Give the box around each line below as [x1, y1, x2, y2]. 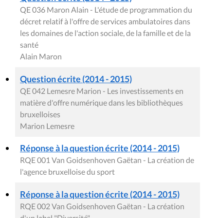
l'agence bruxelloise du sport [20, 167, 115, 177]
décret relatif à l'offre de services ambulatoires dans [20, 17, 190, 26]
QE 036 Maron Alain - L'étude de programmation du [20, 5, 192, 15]
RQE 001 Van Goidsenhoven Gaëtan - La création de [20, 155, 194, 165]
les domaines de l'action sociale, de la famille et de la [20, 28, 191, 38]
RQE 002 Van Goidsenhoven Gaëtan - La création [20, 201, 184, 211]
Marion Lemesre [20, 121, 74, 131]
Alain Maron [20, 52, 62, 61]
